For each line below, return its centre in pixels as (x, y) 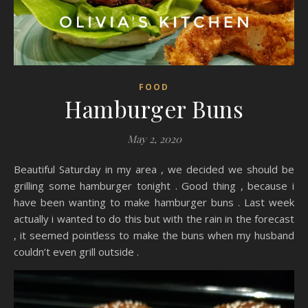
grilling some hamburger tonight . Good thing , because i (154, 186)
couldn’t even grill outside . (76, 252)
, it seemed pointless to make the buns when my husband (154, 235)
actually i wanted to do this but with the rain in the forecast (154, 219)
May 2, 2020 (154, 139)
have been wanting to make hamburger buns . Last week (154, 202)
